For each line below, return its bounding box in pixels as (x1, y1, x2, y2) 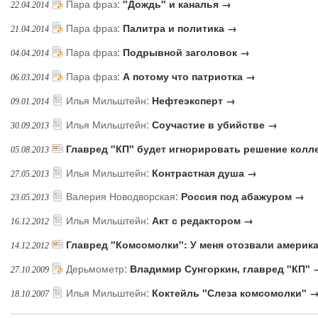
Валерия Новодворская (66, 189, 175, 204)
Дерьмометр (66, 261, 124, 275)
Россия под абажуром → (181, 189, 305, 204)
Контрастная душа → (152, 165, 257, 180)
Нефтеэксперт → (152, 92, 236, 107)
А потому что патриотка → (123, 69, 256, 84)
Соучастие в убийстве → (152, 116, 278, 131)
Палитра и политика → (123, 21, 237, 35)
